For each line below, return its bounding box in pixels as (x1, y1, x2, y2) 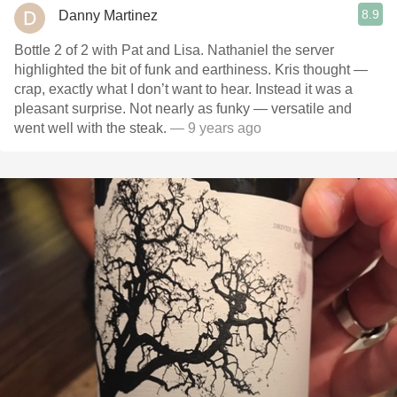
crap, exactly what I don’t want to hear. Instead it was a (14, 82, 353, 97)
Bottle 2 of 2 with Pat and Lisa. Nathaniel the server (14, 43, 334, 58)
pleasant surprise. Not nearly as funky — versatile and (14, 101, 352, 116)
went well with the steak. (14, 121, 170, 136)
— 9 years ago (170, 121, 261, 136)
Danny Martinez (58, 7, 158, 23)
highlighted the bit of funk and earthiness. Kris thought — (14, 62, 368, 77)
